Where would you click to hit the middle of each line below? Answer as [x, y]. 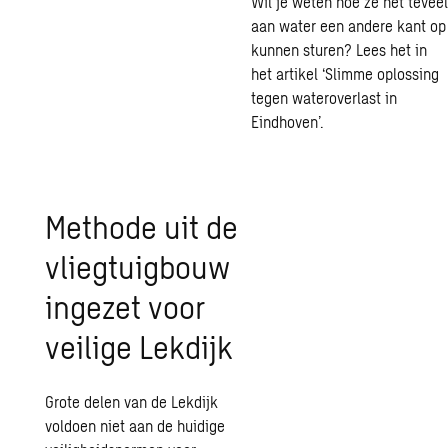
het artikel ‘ [287, 73]
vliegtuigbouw [138, 266]
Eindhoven [284, 121]
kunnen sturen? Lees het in [338, 49]
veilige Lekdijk [139, 346]
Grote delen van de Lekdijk [132, 401]
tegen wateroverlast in [323, 97]
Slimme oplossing [381, 73]
